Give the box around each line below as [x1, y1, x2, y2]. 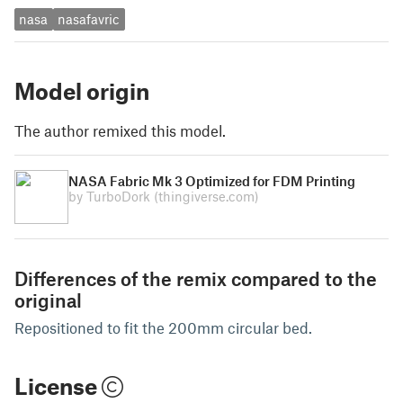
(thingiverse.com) [154, 187, 259, 204]
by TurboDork [68, 187, 154, 204]
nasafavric [58, 11, 121, 28]
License [14, 372, 102, 399]
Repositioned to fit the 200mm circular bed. [14, 318, 312, 336]
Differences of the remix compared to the [14, 266, 377, 290]
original [14, 288, 82, 311]
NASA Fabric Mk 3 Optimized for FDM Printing [68, 172, 355, 189]
